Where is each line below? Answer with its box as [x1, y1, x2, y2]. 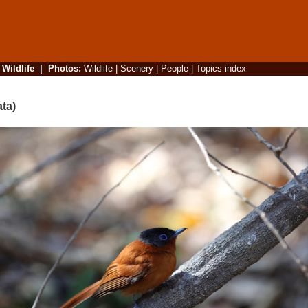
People [160, 63, 188, 74]
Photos [47, 63, 78, 74]
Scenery [120, 63, 153, 74]
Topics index [195, 63, 246, 74]
